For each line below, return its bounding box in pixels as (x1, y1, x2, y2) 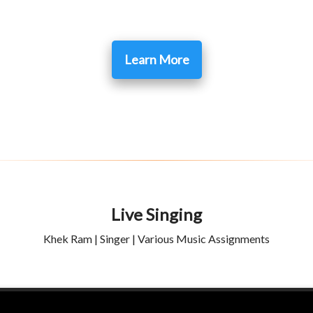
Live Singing (111, 204, 202, 225)
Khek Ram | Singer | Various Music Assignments (43, 232, 270, 246)
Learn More (119, 52, 194, 68)
